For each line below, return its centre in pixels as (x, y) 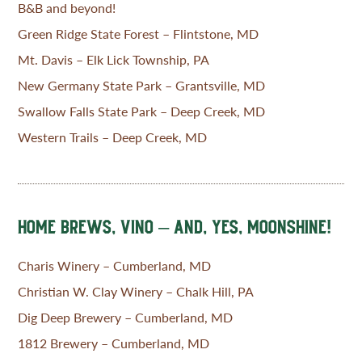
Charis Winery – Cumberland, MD (115, 265)
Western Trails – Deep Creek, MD (113, 137)
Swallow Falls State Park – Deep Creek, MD (142, 111)
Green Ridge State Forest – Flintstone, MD (139, 33)
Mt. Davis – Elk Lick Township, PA (114, 59)
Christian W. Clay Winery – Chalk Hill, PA (136, 291)
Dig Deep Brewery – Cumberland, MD (126, 317)
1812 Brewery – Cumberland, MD (114, 343)
